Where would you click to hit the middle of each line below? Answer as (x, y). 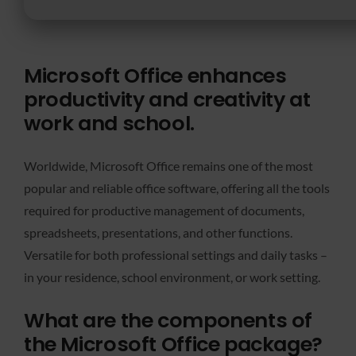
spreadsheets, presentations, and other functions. (158, 233)
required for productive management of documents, (164, 211)
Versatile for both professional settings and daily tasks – (176, 255)
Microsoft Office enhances (155, 75)
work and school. (109, 123)
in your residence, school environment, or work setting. (172, 277)
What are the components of (168, 321)
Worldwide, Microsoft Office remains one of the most (168, 166)
